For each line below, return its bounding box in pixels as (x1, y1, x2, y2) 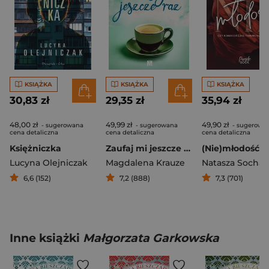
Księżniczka (10, 143, 61, 154)
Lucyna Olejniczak (10, 157, 88, 169)
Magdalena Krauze (106, 157, 185, 169)
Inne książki (10, 231, 83, 246)
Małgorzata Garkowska (83, 231, 219, 246)
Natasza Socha (202, 157, 264, 169)
